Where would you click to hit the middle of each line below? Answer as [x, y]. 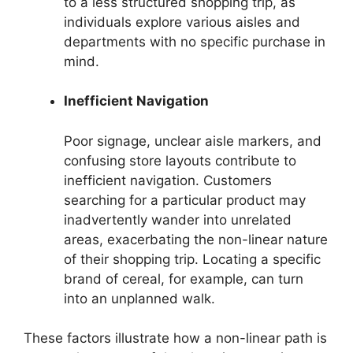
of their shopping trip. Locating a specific [192, 259]
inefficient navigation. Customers [168, 180]
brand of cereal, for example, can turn [184, 279]
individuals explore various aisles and [182, 22]
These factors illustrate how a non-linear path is [175, 338]
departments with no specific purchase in [195, 41]
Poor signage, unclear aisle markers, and [193, 141]
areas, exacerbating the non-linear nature [196, 239]
